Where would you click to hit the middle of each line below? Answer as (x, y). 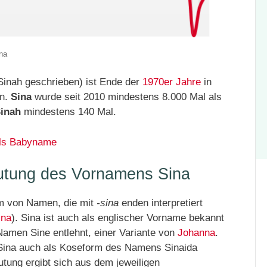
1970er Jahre (172, 82)
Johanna (196, 233)
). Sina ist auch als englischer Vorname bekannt (118, 218)
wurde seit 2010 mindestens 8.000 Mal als (127, 97)
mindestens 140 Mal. (69, 112)
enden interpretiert (161, 203)
